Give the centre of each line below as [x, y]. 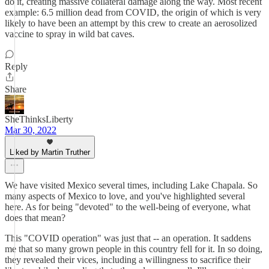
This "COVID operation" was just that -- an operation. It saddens [128, 238]
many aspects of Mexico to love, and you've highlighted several [125, 196]
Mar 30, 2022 [31, 130]
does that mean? [35, 218]
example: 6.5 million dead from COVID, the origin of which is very [133, 12]
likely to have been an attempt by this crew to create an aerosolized [131, 23]
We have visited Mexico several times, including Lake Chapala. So [131, 185]
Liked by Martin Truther [50, 152]
